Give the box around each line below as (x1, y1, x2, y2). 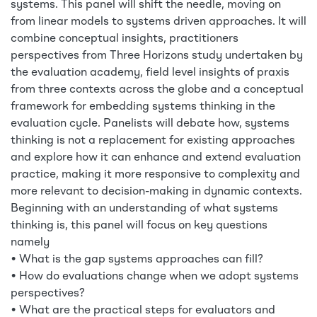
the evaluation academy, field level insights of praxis (11, 67, 289, 79)
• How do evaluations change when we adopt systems (11, 271, 299, 282)
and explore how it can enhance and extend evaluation (11, 152, 301, 163)
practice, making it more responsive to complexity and (11, 169, 300, 180)
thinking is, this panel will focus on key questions (11, 220, 267, 231)
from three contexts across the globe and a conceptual (11, 84, 304, 96)
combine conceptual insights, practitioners (11, 33, 238, 45)
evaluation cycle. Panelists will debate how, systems (11, 118, 289, 129)
